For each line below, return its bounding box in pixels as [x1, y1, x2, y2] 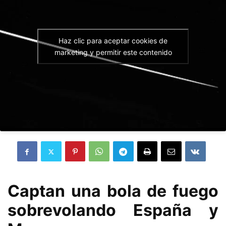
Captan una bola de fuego [8, 181, 218, 201]
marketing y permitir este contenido [54, 48, 172, 56]
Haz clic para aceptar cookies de [59, 36, 167, 45]
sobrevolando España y [8, 200, 218, 220]
